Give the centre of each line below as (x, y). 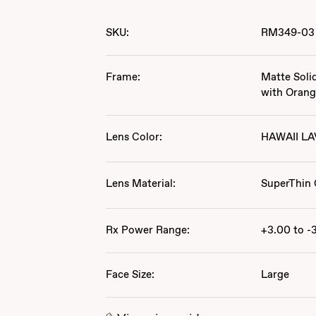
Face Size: (130, 275)
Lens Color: (134, 137)
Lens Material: (141, 184)
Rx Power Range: (148, 230)
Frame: (123, 77)
